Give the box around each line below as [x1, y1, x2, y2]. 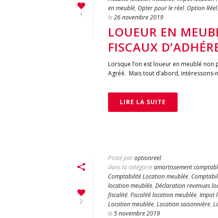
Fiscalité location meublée [130, 191, 197, 199]
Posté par [108, 154, 133, 162]
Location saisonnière [157, 200, 210, 208]
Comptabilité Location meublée [108, 172, 188, 181]
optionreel [134, 154, 161, 162]
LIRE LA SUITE [120, 98, 166, 106]
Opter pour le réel [138, 4, 184, 12]
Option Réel [187, 4, 217, 12]
